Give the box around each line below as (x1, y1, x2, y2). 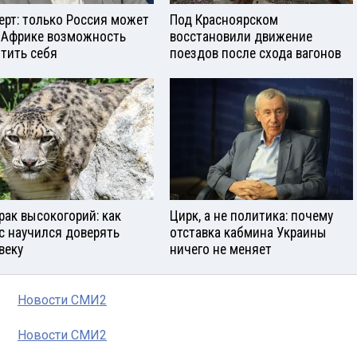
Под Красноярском (170, 12, 278, 29)
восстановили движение (170, 29, 312, 45)
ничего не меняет (170, 241, 272, 257)
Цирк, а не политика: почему (170, 207, 333, 224)
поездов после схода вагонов (170, 45, 341, 62)
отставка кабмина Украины (170, 224, 327, 241)
